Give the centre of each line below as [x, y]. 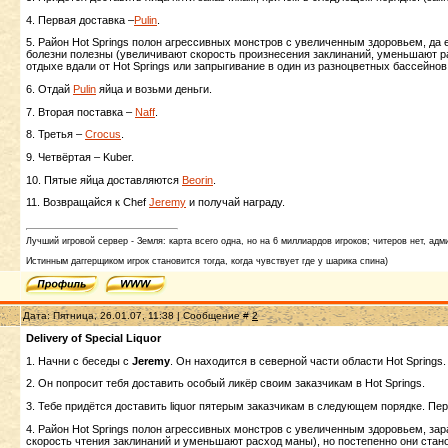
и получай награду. [235, 202]
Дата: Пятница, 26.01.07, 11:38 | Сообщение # [137, 315]
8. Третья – [55, 134]
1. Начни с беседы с [79, 360]
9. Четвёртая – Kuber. [80, 156]
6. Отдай [49, 88]
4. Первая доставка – [80, 19]
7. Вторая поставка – [80, 111]
